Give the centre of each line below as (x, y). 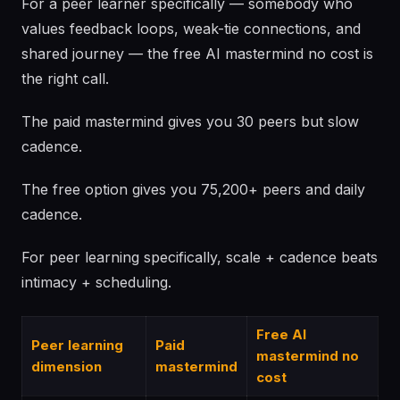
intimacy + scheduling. (96, 282)
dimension (67, 367)
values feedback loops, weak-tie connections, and (191, 29)
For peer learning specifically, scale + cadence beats (200, 257)
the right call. (65, 79)
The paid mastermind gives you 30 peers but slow (190, 121)
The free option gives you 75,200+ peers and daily (193, 189)
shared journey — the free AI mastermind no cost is (197, 54)
